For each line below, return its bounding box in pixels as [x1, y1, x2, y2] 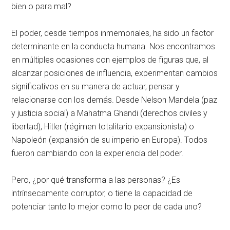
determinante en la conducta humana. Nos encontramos [11, 41, 216, 51]
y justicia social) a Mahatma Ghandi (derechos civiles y [11, 108, 208, 118]
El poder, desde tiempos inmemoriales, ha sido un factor [11, 28, 214, 38]
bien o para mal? [11, 1, 72, 11]
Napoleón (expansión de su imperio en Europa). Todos [11, 135, 208, 145]
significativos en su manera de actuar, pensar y [11, 81, 180, 91]
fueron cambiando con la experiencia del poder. [11, 148, 184, 158]
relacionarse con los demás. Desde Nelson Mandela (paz [11, 94, 218, 105]
